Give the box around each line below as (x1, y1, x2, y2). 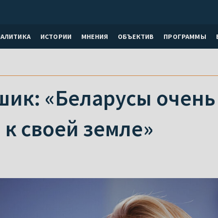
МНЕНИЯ (81, 32, 108, 41)
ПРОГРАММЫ (163, 32, 206, 41)
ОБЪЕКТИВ (118, 32, 154, 41)
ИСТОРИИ (40, 32, 72, 41)
